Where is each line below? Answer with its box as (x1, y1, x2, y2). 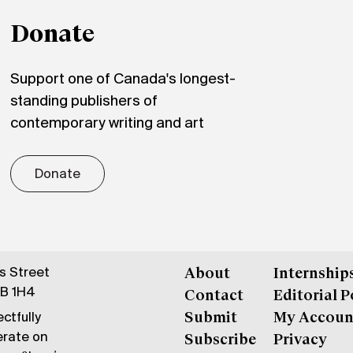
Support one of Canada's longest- (10, 72, 236, 88)
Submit (184, 310, 237, 327)
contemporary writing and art (10, 116, 205, 132)
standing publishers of (10, 94, 158, 110)
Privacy (273, 333, 328, 349)
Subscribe (184, 333, 256, 349)
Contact (184, 288, 243, 305)
